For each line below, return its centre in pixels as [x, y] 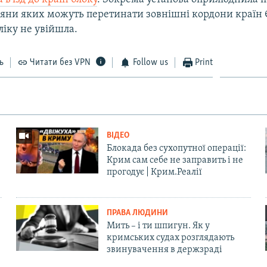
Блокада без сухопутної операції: [176, 148]
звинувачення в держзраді [164, 249]
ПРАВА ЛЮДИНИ [137, 213]
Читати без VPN [60, 62]
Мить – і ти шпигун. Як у [158, 226]
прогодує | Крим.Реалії [154, 172]
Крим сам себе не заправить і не [175, 160]
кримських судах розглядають [170, 237]
